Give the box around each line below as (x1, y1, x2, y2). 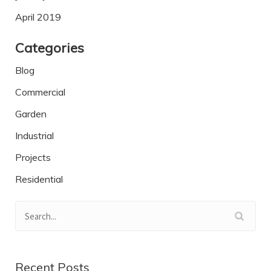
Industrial (15, 129, 54, 142)
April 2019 (15, 11, 61, 24)
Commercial (15, 86, 65, 99)
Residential (15, 173, 63, 186)
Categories (15, 39, 84, 57)
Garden (15, 108, 47, 120)
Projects (15, 151, 51, 164)
